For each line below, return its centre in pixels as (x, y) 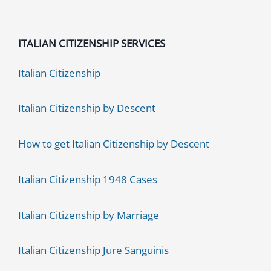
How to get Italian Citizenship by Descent (114, 144)
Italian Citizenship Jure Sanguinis (93, 250)
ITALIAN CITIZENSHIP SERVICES (92, 43)
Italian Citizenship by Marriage (89, 215)
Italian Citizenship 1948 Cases (88, 179)
